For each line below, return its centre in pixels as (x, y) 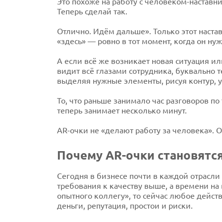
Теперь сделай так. (92, 12)
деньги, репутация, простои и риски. (125, 206)
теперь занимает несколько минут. (122, 111)
